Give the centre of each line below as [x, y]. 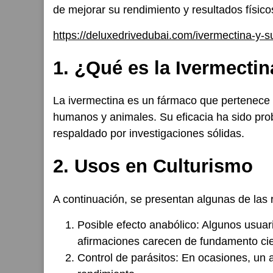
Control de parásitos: [128, 257]
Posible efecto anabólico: [138, 225]
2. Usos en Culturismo [153, 166]
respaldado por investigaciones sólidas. [149, 134]
